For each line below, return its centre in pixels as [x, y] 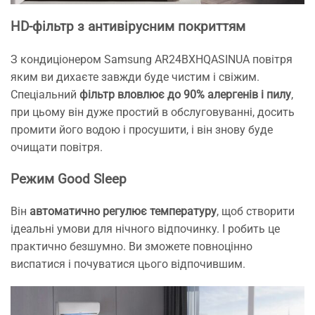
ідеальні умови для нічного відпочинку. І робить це [145, 229]
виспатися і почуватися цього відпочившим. [128, 264]
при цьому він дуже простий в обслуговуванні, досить [153, 112]
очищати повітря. [57, 148]
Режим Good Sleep [69, 179]
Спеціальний [45, 95]
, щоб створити [256, 212]
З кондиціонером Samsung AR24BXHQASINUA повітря [152, 60]
